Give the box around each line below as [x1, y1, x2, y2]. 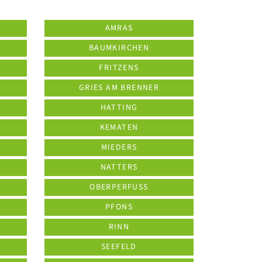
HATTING [100, 102, 138, 113]
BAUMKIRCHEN [88, 42, 150, 54]
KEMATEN [99, 122, 139, 133]
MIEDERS [101, 142, 137, 153]
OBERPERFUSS [89, 181, 149, 193]
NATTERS [100, 161, 138, 173]
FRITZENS [99, 62, 139, 74]
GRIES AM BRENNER [78, 82, 160, 94]
